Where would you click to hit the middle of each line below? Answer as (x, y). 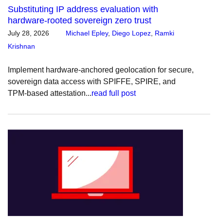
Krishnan (21, 46)
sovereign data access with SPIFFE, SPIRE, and (92, 82)
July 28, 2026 (28, 33)
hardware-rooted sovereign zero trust (80, 20)
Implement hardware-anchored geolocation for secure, (101, 70)
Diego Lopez (131, 33)
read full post (114, 93)
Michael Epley (87, 33)
